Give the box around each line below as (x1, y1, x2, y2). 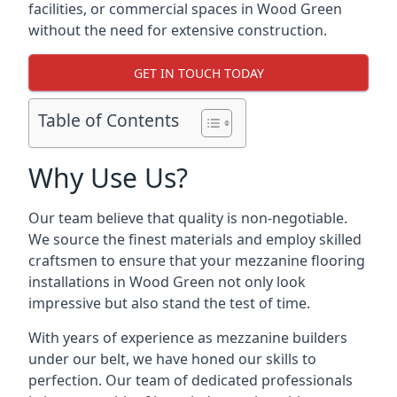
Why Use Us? (28, 160, 188, 196)
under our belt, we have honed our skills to (28, 349, 316, 369)
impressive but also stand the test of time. (28, 293, 310, 313)
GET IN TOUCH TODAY (133, 64, 264, 82)
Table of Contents (38, 108, 179, 133)
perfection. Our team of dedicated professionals (28, 370, 353, 390)
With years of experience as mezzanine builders (28, 328, 347, 347)
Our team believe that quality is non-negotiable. (28, 208, 347, 228)
